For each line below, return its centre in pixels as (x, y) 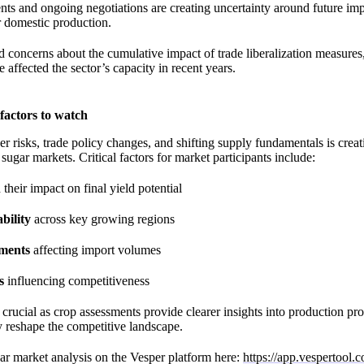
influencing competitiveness (77, 281)
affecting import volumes (95, 250)
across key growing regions (103, 219)
